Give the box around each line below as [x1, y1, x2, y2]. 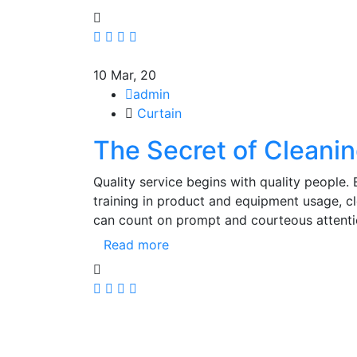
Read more [104, 237, 169, 253]
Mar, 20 [111, 67, 156, 83]
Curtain [137, 105, 182, 121]
